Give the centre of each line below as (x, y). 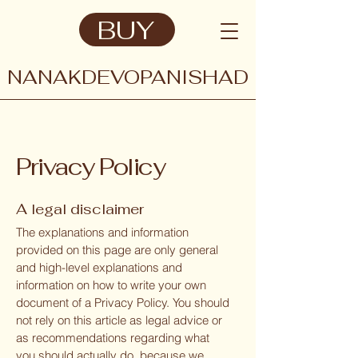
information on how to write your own (111, 285)
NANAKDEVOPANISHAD (127, 77)
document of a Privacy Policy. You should (123, 302)
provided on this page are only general (117, 250)
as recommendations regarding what (113, 338)
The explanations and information (102, 232)
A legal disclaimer (80, 209)
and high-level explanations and (99, 267)
